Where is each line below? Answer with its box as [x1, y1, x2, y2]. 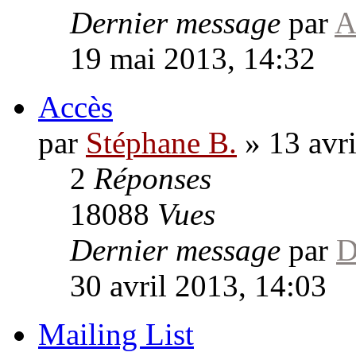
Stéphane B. [86, 125, 237, 160]
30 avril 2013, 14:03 [70, 268, 327, 303]
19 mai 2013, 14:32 [70, 41, 315, 75]
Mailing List [38, 316, 194, 351]
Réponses [94, 161, 211, 195]
